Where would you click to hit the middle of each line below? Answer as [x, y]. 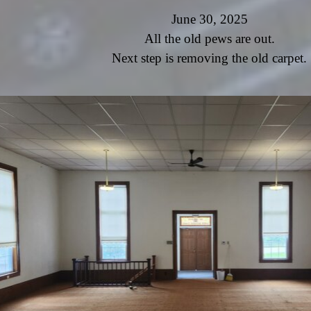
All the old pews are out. [209, 38]
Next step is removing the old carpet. [209, 58]
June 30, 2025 [209, 19]
